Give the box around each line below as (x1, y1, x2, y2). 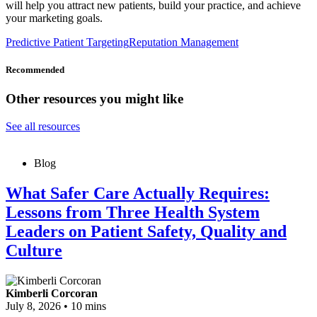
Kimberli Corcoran (6, 287, 98, 299)
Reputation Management (129, 36, 238, 49)
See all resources (6, 120, 80, 133)
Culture (6, 241, 62, 260)
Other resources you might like (6, 91, 183, 107)
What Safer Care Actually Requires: (6, 184, 270, 203)
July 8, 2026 (6, 300, 61, 312)
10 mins (71, 300, 106, 312)
